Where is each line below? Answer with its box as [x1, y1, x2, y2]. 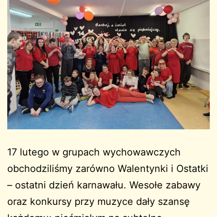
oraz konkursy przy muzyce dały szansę [7, 196, 190, 207]
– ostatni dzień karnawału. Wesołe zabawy [7, 179, 201, 191]
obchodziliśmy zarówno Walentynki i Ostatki [7, 163, 208, 174]
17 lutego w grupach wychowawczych [7, 146, 181, 158]
